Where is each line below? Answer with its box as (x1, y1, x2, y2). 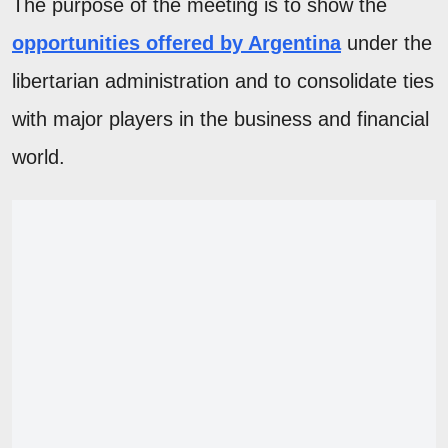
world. (12, 146, 65, 169)
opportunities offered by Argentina (12, 32, 341, 55)
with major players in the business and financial (12, 108, 429, 131)
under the (341, 32, 432, 55)
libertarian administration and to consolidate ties (12, 70, 434, 93)
